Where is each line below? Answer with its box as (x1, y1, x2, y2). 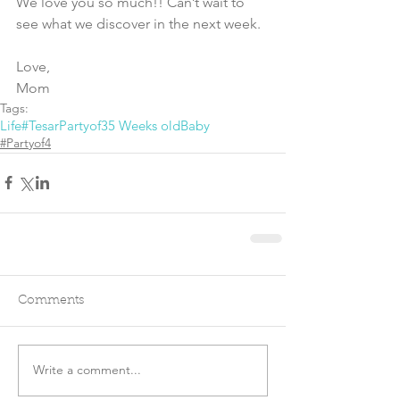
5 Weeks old (108, 116, 180, 134)
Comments (18, 294, 84, 307)
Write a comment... (33, 362, 141, 379)
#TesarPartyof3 (21, 116, 108, 134)
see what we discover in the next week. (16, 14, 261, 32)
